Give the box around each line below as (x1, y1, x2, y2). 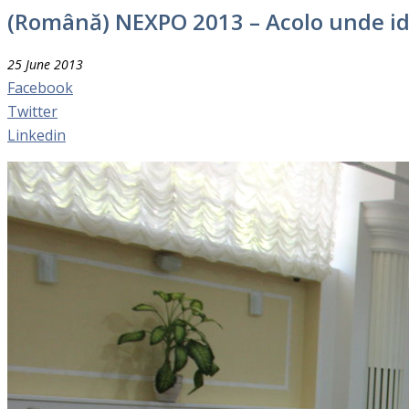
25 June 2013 (7, 55, 83, 73)
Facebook (7, 77, 73, 98)
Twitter (7, 100, 58, 121)
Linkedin (7, 124, 66, 145)
